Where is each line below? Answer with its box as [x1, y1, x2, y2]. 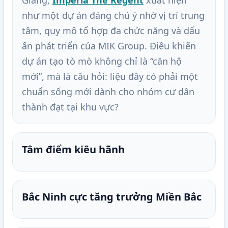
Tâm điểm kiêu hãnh [22, 142, 125, 157]
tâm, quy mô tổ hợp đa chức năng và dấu [22, 24, 200, 37]
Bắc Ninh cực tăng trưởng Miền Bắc [22, 190, 202, 204]
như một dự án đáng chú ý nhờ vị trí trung [22, 9, 205, 22]
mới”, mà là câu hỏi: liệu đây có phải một [22, 70, 198, 83]
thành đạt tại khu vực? [22, 101, 119, 113]
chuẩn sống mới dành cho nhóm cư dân [22, 85, 194, 98]
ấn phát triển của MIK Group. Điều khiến [22, 40, 196, 52]
